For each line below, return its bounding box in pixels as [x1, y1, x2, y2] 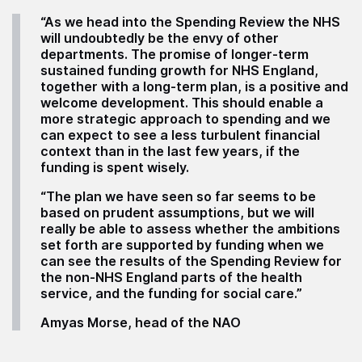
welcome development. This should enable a [40, 94, 323, 111]
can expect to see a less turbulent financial [40, 126, 320, 143]
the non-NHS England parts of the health [40, 268, 302, 285]
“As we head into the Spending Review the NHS [40, 13, 340, 30]
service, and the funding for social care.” [40, 284, 302, 301]
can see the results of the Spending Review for [40, 252, 342, 269]
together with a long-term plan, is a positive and [40, 78, 348, 95]
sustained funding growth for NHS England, [40, 61, 318, 78]
